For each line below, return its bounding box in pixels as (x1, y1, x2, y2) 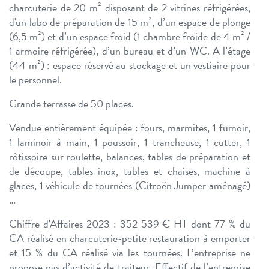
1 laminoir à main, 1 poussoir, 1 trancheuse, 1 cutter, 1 (9, 134, 250, 151)
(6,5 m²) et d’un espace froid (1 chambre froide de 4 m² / (9, 28, 250, 45)
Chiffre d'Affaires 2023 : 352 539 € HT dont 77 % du (9, 216, 250, 232)
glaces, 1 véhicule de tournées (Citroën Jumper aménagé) (9, 177, 250, 194)
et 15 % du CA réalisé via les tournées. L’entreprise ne (9, 244, 250, 261)
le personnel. (9, 71, 62, 88)
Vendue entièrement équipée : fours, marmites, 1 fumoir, (9, 119, 250, 136)
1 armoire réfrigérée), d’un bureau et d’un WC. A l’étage (9, 43, 250, 59)
